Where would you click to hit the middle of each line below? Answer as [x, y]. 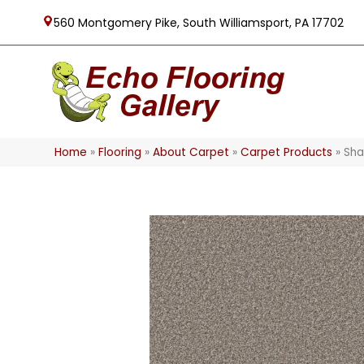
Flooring [120, 152]
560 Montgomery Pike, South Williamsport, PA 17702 [199, 23]
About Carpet [191, 152]
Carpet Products [287, 152]
